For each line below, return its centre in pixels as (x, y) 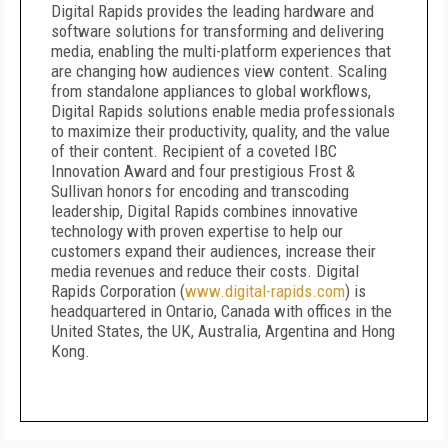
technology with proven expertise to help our (197, 231)
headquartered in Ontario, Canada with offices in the (221, 311)
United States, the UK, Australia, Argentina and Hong (223, 331)
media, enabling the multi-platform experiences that (221, 51)
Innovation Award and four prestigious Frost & (203, 171)
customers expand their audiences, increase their (213, 251)
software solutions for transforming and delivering (217, 31)
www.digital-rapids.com (265, 291)
